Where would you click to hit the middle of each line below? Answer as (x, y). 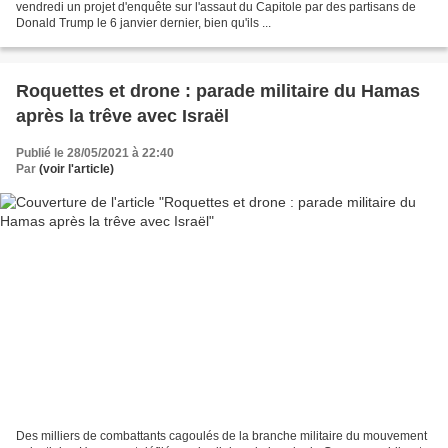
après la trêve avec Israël (122, 115)
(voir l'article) (76, 168)
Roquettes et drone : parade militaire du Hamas (218, 90)
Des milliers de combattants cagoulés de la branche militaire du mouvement (221, 436)
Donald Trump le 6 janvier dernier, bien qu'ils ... (143, 22)
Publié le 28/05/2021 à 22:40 (95, 152)
